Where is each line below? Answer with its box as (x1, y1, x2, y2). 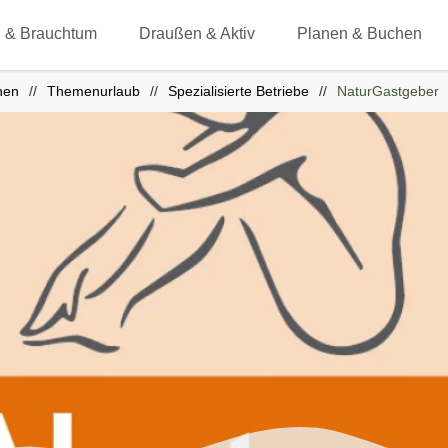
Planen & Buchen (297, 25, 423, 42)
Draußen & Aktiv (139, 25, 256, 42)
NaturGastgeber (337, 83, 439, 99)
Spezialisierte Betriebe (168, 83, 309, 99)
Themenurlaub (47, 83, 140, 99)
